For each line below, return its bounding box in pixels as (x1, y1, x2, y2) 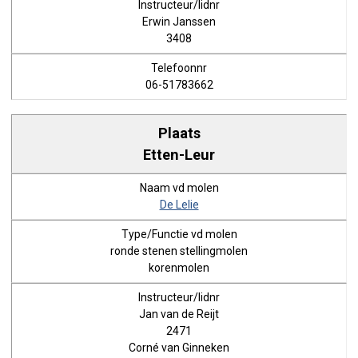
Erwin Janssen (142, 15, 216, 28)
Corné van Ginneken (129, 341, 229, 354)
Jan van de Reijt (139, 308, 219, 320)
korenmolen (149, 261, 209, 274)
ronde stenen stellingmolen (110, 245, 248, 257)
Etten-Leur (143, 145, 215, 163)
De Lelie (159, 198, 199, 211)
